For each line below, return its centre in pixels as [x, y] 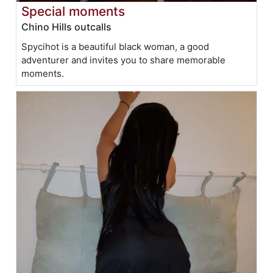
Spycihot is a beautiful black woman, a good [115, 46]
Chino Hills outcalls [67, 27]
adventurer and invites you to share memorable [124, 60]
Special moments [73, 11]
